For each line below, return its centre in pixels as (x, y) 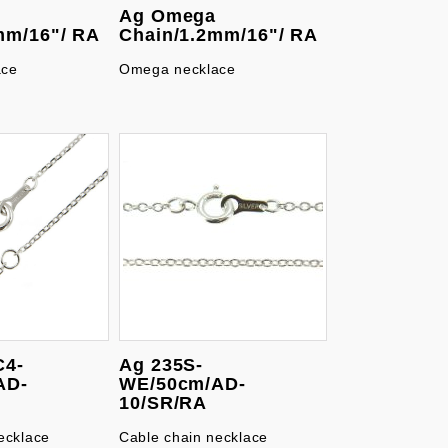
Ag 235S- (161, 365)
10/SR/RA (163, 403)
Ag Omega (168, 16)
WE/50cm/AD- (182, 384)
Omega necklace (177, 69)
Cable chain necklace (193, 437)
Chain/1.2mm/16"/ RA (219, 35)
